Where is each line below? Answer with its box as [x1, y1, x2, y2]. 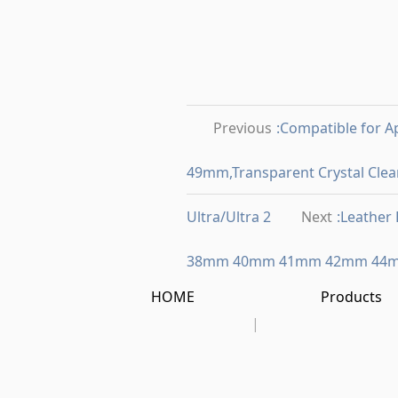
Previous [213, 118, 272, 138]
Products [321, 287, 383, 306]
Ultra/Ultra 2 [187, 207, 271, 227]
